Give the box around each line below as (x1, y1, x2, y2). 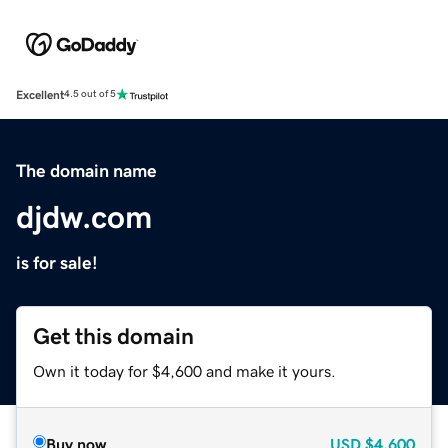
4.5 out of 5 (64, 89, 116, 100)
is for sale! (16, 253, 98, 272)
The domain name (16, 161, 157, 180)
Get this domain (33, 324, 194, 348)
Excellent (16, 88, 64, 101)
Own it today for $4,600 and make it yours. (33, 362, 336, 379)
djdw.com (16, 200, 152, 233)
